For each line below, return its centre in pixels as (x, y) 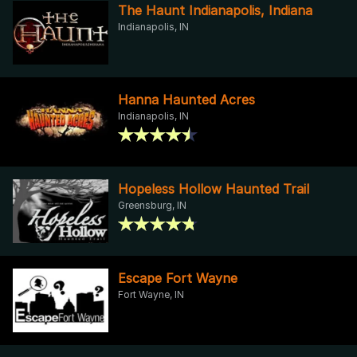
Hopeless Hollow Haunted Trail (214, 188)
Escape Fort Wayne (178, 278)
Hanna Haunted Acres (186, 99)
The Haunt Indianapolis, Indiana (215, 10)
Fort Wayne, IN (151, 294)
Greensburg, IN (152, 205)
